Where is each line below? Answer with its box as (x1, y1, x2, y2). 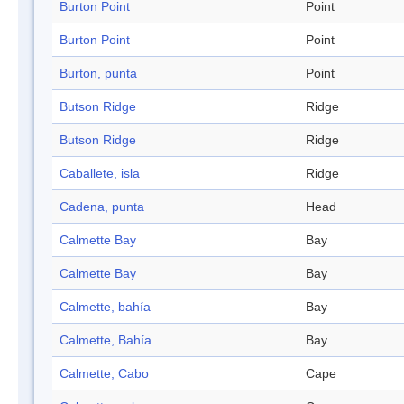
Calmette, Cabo (60, 366, 149, 381)
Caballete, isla (60, 166, 140, 181)
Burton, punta (60, 66, 137, 81)
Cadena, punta (60, 199, 144, 215)
